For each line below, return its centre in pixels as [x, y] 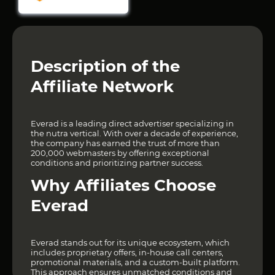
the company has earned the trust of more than [125, 143]
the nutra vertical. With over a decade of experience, [134, 134]
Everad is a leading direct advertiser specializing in [132, 124]
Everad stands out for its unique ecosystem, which [130, 243]
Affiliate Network [102, 87]
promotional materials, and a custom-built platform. [135, 262]
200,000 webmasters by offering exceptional [120, 153]
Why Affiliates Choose [123, 186]
